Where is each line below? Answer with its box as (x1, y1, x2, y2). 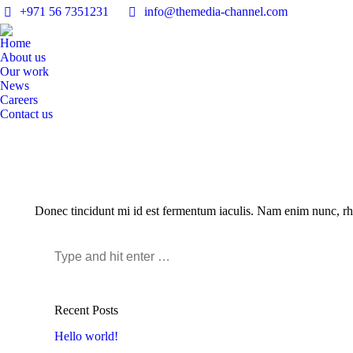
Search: (54, 249, 91, 262)
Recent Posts (54, 303, 118, 317)
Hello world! (54, 329, 118, 343)
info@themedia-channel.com (144, 5, 288, 18)
